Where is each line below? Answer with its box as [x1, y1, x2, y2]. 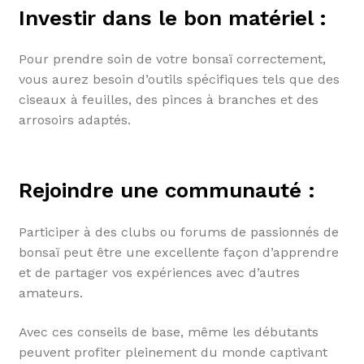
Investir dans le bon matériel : [18, 5, 327, 30]
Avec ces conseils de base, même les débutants [18, 323, 318, 340]
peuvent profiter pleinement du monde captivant [18, 344, 327, 360]
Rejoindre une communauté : [18, 178, 315, 203]
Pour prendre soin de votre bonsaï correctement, [18, 51, 326, 67]
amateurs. [18, 285, 83, 301]
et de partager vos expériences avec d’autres [18, 265, 300, 281]
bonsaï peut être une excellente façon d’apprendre [18, 245, 339, 261]
